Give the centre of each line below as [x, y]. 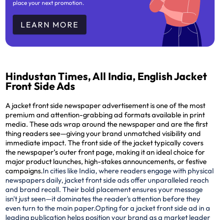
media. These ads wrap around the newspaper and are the [101, 124]
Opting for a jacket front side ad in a [153, 208]
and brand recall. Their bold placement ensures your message [104, 189]
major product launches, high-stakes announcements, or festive [106, 161]
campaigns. [24, 170]
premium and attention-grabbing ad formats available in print [105, 114]
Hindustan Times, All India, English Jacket [107, 77]
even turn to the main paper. [51, 208]
